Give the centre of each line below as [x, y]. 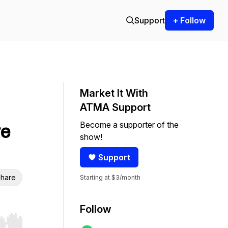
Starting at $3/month [110, 177]
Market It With [114, 93]
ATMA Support [115, 107]
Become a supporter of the [129, 125]
